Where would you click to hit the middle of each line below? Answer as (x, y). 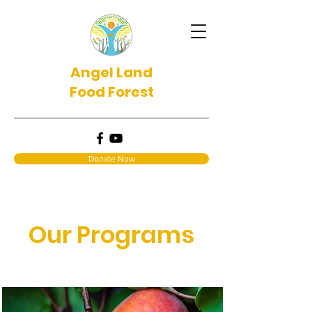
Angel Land (111, 72)
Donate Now (111, 159)
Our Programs (111, 235)
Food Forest (111, 92)
